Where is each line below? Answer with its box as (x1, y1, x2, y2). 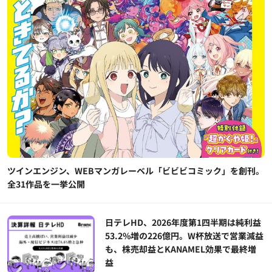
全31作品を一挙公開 (7, 177, 85, 190)
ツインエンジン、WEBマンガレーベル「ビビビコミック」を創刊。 (7, 164, 264, 177)
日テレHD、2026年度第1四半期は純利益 (105, 216, 262, 228)
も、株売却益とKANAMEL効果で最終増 (105, 242, 257, 255)
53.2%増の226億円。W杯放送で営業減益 (105, 229, 264, 242)
